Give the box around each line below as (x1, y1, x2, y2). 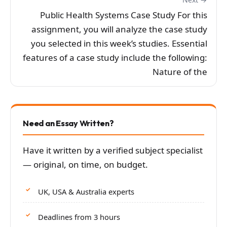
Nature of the (153, 65, 207, 78)
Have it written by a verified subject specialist (23, 144, 203, 156)
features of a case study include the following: (23, 51, 207, 63)
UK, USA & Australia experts (38, 186, 134, 197)
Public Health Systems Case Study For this (40, 9, 207, 21)
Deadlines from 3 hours (38, 211, 120, 222)
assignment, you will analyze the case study (31, 23, 207, 35)
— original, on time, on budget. (23, 158, 148, 170)
